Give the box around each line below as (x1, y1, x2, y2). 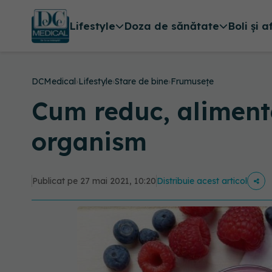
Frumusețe (171, 76, 214, 87)
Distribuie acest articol (157, 175, 247, 186)
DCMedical (32, 76, 76, 87)
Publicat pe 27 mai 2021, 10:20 (32, 175, 156, 186)
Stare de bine (115, 76, 168, 87)
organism (32, 126, 147, 157)
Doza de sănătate (123, 19, 219, 33)
